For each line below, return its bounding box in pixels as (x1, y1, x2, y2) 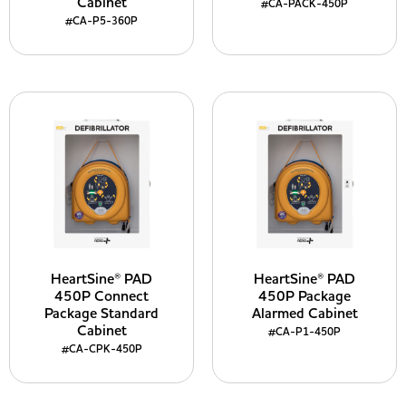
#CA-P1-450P (268, 324, 341, 340)
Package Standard (44, 304, 159, 324)
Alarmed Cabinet (251, 304, 358, 324)
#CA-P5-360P (65, 14, 138, 29)
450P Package (258, 286, 351, 306)
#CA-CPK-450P (61, 342, 142, 357)
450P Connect (54, 286, 149, 306)
